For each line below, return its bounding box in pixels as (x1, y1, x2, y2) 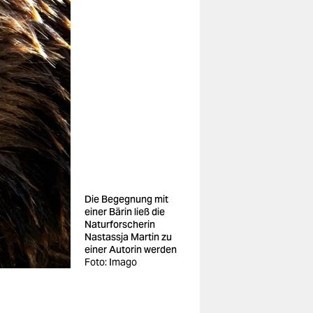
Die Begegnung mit (85, 193, 168, 205)
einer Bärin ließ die (85, 205, 165, 218)
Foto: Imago (85, 256, 137, 268)
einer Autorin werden (85, 243, 177, 256)
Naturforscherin (85, 218, 155, 231)
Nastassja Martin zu (85, 231, 172, 243)
